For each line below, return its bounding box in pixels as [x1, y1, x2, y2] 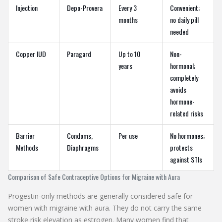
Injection [16, 2, 38, 13]
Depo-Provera [67, 2, 103, 13]
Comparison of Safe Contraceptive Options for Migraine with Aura [8, 171, 180, 182]
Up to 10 [118, 48, 140, 59]
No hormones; [170, 130, 205, 141]
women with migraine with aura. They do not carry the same [8, 203, 202, 213]
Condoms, [67, 130, 93, 141]
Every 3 [118, 2, 137, 13]
